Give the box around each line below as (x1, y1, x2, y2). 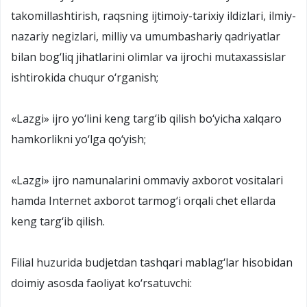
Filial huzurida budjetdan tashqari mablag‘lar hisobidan (11, 254, 293, 270)
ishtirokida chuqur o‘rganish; (11, 69, 158, 85)
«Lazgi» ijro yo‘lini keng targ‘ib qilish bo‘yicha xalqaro (11, 110, 282, 126)
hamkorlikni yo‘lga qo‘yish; (11, 131, 146, 147)
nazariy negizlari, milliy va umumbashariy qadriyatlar (11, 28, 280, 44)
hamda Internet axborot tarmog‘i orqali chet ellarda (11, 193, 275, 208)
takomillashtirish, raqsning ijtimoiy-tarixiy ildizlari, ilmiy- (11, 8, 296, 23)
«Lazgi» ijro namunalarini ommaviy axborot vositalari (11, 172, 283, 188)
